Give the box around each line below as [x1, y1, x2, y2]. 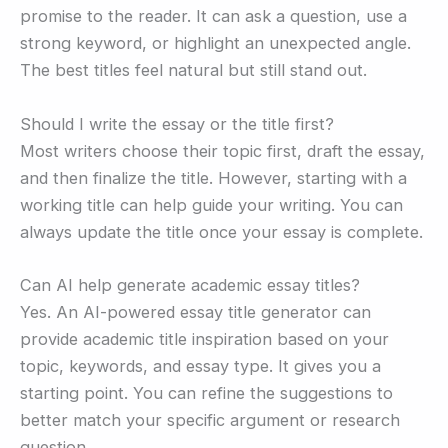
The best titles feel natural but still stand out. [20, 60, 367, 81]
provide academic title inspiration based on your [20, 328, 389, 349]
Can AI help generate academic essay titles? [20, 274, 360, 295]
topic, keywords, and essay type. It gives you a [20, 355, 381, 376]
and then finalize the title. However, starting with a [20, 167, 407, 188]
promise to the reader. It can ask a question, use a [20, 6, 407, 27]
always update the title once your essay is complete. [20, 221, 423, 242]
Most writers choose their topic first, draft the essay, [20, 140, 425, 161]
